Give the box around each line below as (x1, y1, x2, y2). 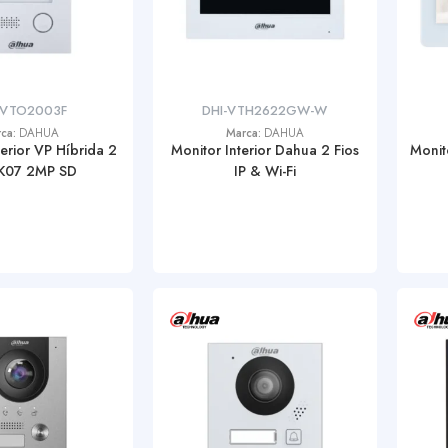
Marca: (225, 125, 264, 141)
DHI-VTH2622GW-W (202, 101, 328, 120)
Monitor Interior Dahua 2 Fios (170, 140, 359, 160)
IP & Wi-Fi (233, 161, 296, 181)
